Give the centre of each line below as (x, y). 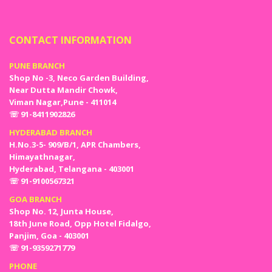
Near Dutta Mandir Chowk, (63, 90)
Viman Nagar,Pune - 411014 (63, 102)
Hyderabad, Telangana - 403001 (72, 169)
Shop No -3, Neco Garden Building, (79, 78)
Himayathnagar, (42, 157)
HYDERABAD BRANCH (51, 133)
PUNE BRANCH (37, 66)
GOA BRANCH (36, 199)
